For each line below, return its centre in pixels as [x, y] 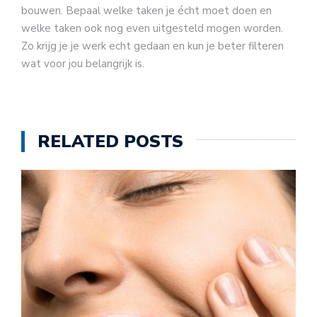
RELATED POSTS [110, 142]
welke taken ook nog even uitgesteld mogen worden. [152, 28]
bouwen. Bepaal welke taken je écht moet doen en [146, 10]
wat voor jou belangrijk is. [84, 63]
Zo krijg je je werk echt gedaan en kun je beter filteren [152, 46]
